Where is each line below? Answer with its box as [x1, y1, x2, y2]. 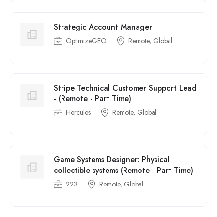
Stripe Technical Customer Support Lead [54, 82, 197, 93]
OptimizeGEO [66, 36, 107, 46]
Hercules [66, 108, 91, 117]
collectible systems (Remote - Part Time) [54, 165, 193, 176]
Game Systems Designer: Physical [54, 154, 170, 165]
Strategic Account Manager [54, 21, 152, 32]
